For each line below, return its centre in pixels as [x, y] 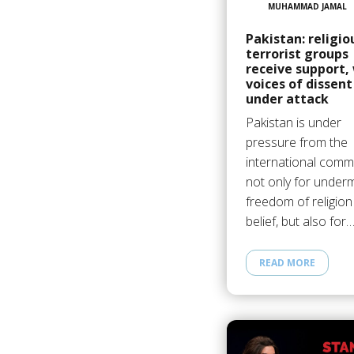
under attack [287, 98]
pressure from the [296, 142]
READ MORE [287, 263]
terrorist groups [297, 53]
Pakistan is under [293, 122]
